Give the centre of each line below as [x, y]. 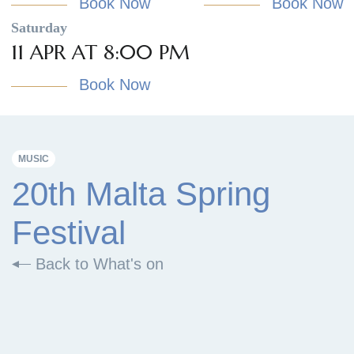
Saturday [39, 27]
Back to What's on [97, 264]
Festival [69, 232]
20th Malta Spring [141, 194]
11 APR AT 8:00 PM [100, 52]
